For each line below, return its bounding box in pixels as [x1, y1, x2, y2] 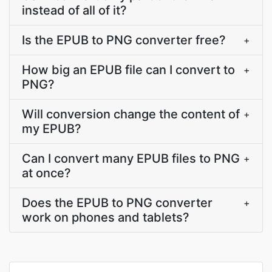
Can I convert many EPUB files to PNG [22, 151, 240, 166]
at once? [22, 166, 71, 180]
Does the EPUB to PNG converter [22, 195, 212, 210]
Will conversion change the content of [22, 107, 240, 121]
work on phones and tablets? [22, 210, 189, 225]
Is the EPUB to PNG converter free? [22, 33, 226, 47]
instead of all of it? [22, 3, 127, 18]
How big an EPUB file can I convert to [22, 63, 235, 77]
